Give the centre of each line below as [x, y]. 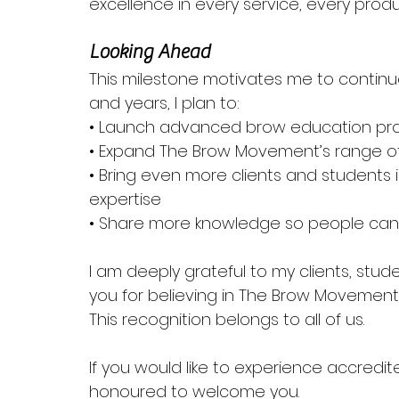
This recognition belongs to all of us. [227, 319]
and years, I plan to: [164, 103]
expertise [125, 199]
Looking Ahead [150, 52]
